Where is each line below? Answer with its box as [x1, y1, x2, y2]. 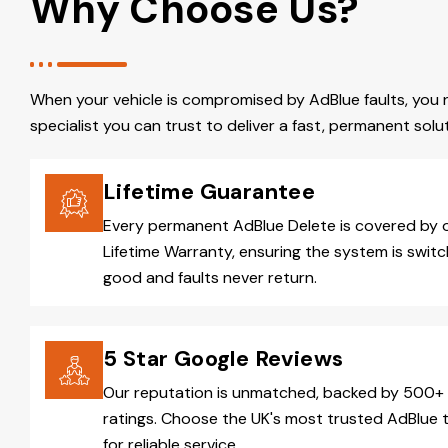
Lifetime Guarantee [103, 177, 316, 207]
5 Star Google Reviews [103, 344, 344, 374]
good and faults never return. [103, 267, 317, 289]
